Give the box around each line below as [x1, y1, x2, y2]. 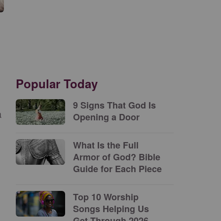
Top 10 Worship [73, 190, 139, 203]
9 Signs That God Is [73, 99, 156, 111]
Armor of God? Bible [73, 150, 160, 163]
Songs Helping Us [73, 202, 149, 215]
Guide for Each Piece [73, 162, 162, 175]
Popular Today [16, 75, 98, 92]
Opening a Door [73, 110, 140, 123]
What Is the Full [73, 139, 139, 151]
